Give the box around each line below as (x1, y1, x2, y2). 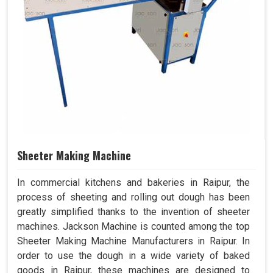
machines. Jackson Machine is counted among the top (17, 221, 250, 233)
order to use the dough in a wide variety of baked (17, 250, 250, 262)
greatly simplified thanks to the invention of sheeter (17, 206, 250, 218)
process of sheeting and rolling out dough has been (17, 191, 250, 204)
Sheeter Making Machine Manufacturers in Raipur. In (17, 235, 250, 247)
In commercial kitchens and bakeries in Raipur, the (17, 177, 250, 189)
